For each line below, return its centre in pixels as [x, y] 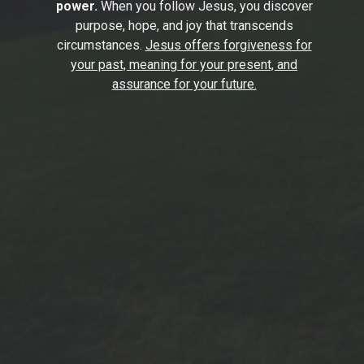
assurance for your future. [184, 84]
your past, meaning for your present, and [184, 64]
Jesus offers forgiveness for [228, 45]
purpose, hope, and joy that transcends [184, 25]
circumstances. [101, 45]
